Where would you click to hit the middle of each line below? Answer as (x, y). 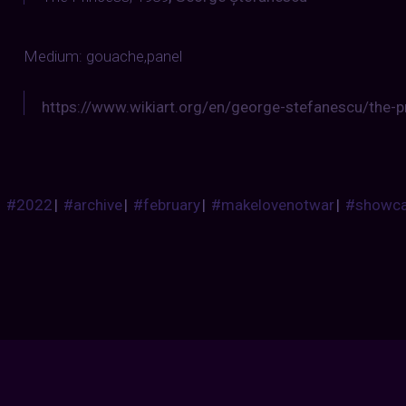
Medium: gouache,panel (103, 56)
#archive (93, 204)
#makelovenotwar (273, 204)
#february (167, 204)
